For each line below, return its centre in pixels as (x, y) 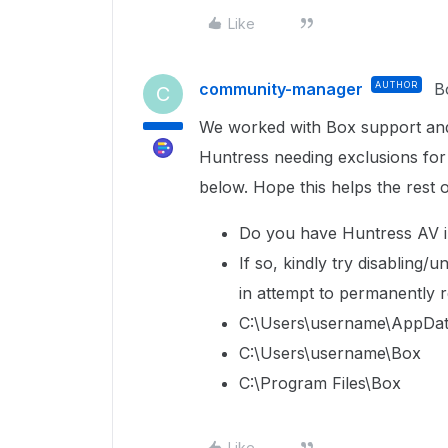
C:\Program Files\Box (320, 383)
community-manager (281, 89)
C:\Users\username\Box (330, 353)
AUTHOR (396, 84)
